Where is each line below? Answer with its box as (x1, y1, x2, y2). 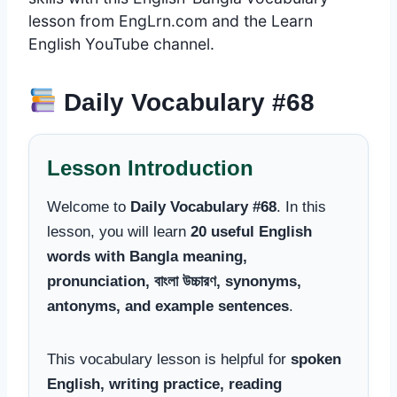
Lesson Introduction (47, 155, 253, 180)
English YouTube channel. (28, 34, 214, 53)
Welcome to (47, 198, 130, 215)
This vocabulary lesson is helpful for (47, 350, 291, 368)
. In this (276, 198, 326, 215)
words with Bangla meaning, (47, 247, 247, 265)
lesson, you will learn (47, 222, 191, 240)
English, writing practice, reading (47, 375, 282, 393)
